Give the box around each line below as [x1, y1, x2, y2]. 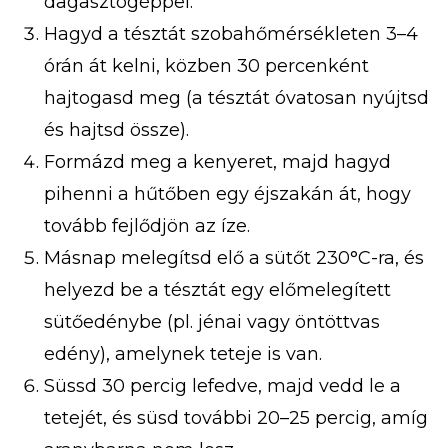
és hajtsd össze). [44, 119, 189, 142]
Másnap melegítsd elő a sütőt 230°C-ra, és [44, 247, 424, 270]
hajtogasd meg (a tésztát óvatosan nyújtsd [44, 87, 429, 110]
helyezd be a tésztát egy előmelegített [44, 279, 391, 302]
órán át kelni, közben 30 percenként [44, 55, 369, 78]
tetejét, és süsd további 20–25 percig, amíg [44, 407, 428, 430]
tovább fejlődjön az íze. [44, 215, 250, 238]
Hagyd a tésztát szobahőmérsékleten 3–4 [44, 23, 418, 46]
